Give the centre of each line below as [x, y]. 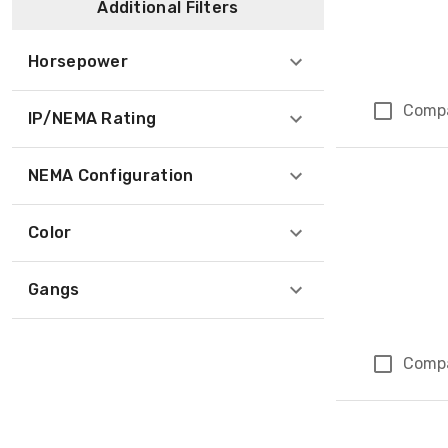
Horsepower [78, 61]
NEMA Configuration [111, 175]
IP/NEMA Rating [92, 118]
